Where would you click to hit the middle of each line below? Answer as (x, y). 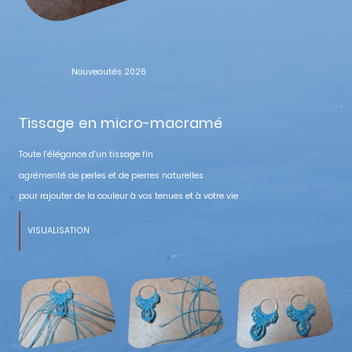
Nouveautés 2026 (108, 72)
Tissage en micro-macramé (121, 123)
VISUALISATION (59, 230)
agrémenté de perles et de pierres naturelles (111, 175)
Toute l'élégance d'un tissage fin (87, 154)
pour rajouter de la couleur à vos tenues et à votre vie (128, 196)
